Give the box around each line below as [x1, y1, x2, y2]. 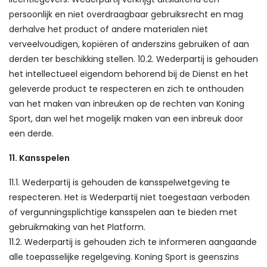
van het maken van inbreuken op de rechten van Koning [9, 98, 244, 110]
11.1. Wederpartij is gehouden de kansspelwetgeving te [9, 176, 230, 188]
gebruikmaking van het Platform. [9, 221, 145, 233]
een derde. [9, 128, 54, 139]
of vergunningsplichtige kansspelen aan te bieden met [9, 206, 237, 218]
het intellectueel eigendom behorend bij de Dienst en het [9, 68, 249, 80]
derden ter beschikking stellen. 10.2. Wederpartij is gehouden [9, 53, 258, 65]
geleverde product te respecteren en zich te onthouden [9, 83, 244, 95]
